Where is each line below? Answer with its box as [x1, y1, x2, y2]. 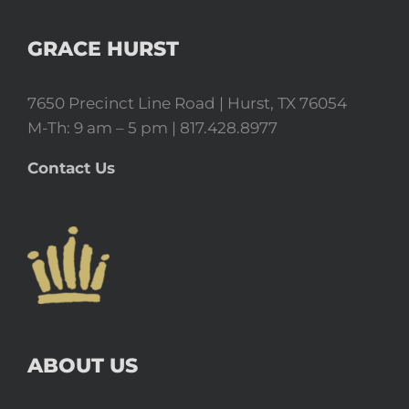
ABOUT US [27, 353, 138, 379]
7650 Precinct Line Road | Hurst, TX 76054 [27, 94, 347, 113]
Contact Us [27, 159, 115, 178]
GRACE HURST [27, 37, 179, 62]
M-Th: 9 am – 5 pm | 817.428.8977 [27, 119, 278, 138]
